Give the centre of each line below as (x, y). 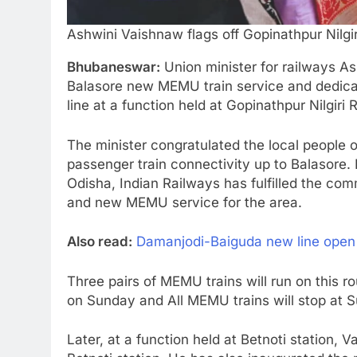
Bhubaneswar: (114, 67)
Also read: (100, 242)
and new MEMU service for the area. (184, 202)
